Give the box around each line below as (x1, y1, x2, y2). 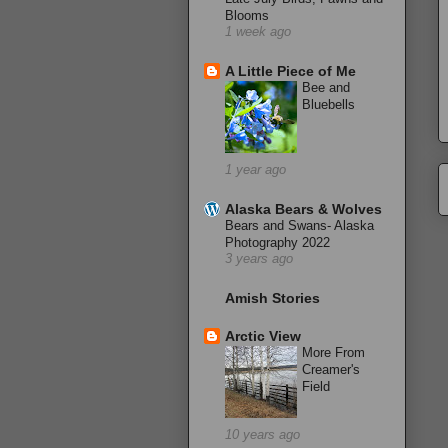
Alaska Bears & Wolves (225, 201, 382, 218)
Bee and (302, 80, 350, 96)
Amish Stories (225, 290, 320, 307)
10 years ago (225, 428, 300, 443)
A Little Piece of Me (225, 63, 356, 80)
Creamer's (302, 362, 360, 378)
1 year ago (225, 163, 286, 178)
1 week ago (225, 25, 291, 40)
